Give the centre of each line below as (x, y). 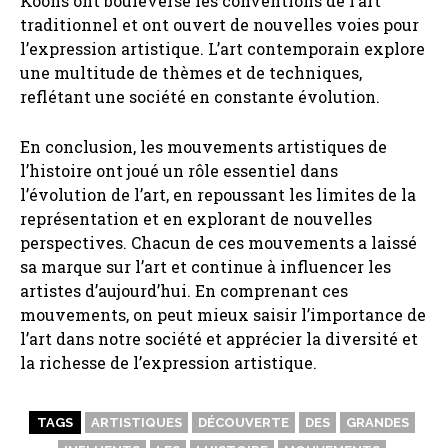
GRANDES (377, 423)
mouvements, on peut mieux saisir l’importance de (223, 315)
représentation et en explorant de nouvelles (196, 219)
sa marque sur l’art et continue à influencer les (205, 267)
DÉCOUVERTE (243, 423)
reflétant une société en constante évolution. (200, 97)
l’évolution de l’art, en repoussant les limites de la (218, 195)
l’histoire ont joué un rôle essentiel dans (179, 171)
